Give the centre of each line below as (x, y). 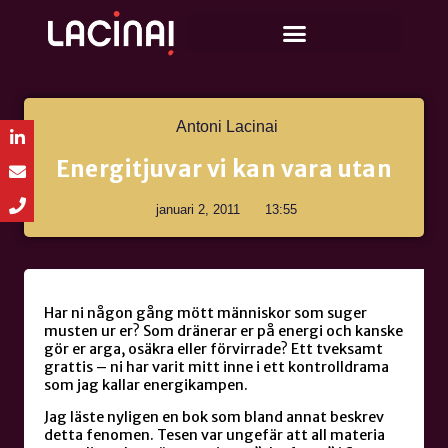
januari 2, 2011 (198, 210)
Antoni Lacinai (226, 127)
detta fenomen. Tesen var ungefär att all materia (214, 435)
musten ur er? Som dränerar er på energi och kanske (223, 330)
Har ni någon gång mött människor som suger (205, 312)
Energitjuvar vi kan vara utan (224, 169)
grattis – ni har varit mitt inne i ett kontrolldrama (216, 366)
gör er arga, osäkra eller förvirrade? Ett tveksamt (213, 348)
